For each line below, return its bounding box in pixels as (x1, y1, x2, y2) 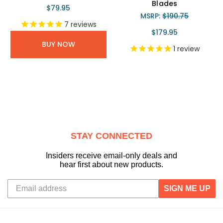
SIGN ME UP (164, 184, 211, 193)
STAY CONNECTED (71, 130, 152, 141)
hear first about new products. (60, 160, 163, 169)
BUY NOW (41, 39, 75, 49)
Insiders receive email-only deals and (46, 151, 177, 160)
